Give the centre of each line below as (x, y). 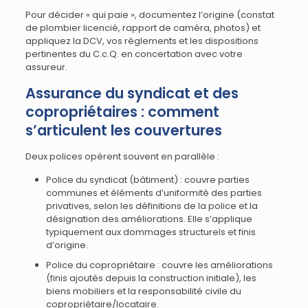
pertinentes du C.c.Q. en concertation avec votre (134, 54)
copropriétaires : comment (122, 112)
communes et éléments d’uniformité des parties (154, 193)
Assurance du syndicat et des (132, 93)
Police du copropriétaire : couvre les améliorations (159, 265)
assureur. (46, 67)
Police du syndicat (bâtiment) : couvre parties (147, 180)
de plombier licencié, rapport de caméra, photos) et (143, 28)
